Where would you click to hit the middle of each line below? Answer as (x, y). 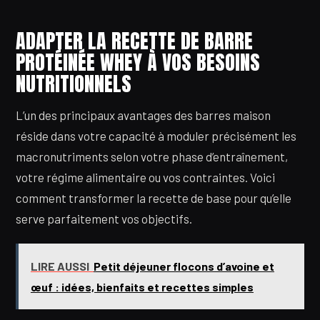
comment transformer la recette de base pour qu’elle (154, 198)
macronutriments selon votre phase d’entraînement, (152, 157)
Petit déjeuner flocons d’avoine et (184, 266)
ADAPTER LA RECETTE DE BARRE (134, 40)
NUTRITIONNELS (74, 83)
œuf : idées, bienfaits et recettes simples (142, 287)
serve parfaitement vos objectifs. (104, 219)
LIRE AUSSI (60, 266)
